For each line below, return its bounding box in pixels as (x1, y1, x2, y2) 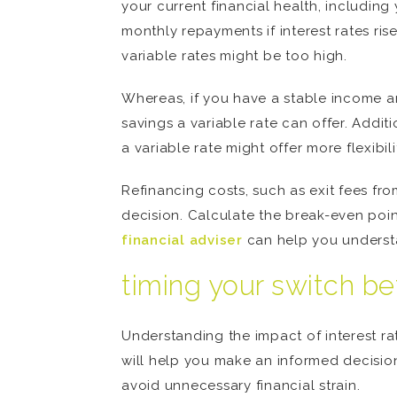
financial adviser (121, 232, 243, 248)
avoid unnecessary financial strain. (121, 378, 361, 393)
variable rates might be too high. (121, 48, 347, 64)
